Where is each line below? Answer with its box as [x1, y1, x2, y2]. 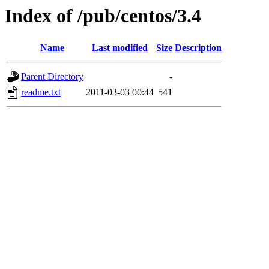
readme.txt [21, 87, 61, 98]
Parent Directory [21, 71, 83, 82]
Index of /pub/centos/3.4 [5, 5, 201, 26]
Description [175, 43, 222, 53]
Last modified [92, 43, 148, 53]
